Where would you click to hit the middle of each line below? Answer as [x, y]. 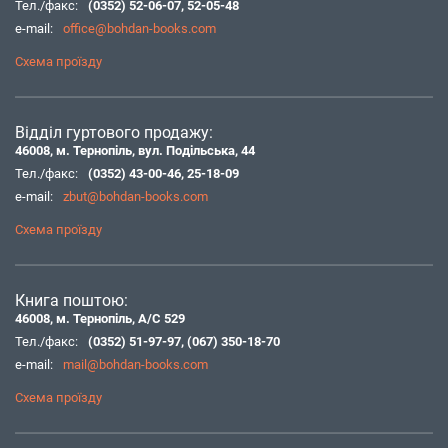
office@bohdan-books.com [139, 28]
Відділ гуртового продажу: [114, 132]
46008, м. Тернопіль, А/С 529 [100, 318]
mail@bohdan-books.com [135, 364]
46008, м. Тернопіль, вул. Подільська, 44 [135, 150]
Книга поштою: [71, 300]
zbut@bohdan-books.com [135, 196]
